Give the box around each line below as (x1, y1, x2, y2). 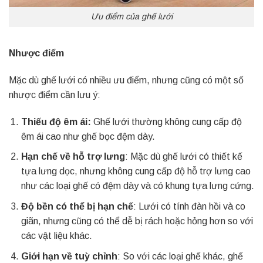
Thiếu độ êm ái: (21, 116, 91, 127)
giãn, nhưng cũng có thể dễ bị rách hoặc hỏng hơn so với (21, 215, 253, 226)
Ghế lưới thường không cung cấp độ (90, 116, 242, 127)
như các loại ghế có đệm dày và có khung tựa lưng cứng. (21, 181, 254, 191)
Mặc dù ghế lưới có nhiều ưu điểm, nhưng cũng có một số (9, 75, 244, 85)
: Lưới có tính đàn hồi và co (133, 201, 245, 211)
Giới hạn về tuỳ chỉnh (21, 251, 117, 261)
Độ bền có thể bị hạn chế (21, 201, 133, 211)
